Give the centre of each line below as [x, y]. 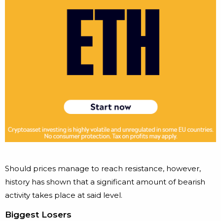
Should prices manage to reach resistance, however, [103, 169]
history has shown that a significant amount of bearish [105, 182]
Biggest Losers [38, 215]
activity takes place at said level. [64, 195]
